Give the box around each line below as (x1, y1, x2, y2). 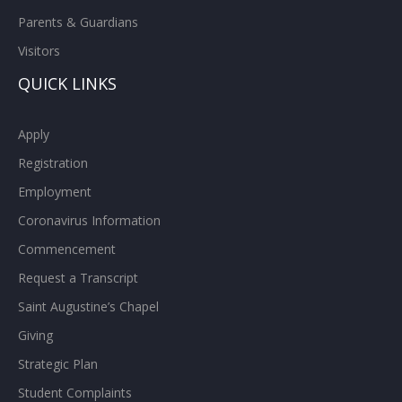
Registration (18, 154, 88, 172)
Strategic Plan (18, 355, 98, 373)
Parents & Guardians (18, 13, 138, 31)
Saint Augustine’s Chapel (18, 298, 159, 316)
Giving (18, 327, 53, 345)
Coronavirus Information (18, 212, 161, 230)
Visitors (18, 42, 60, 60)
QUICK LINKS (18, 73, 117, 95)
